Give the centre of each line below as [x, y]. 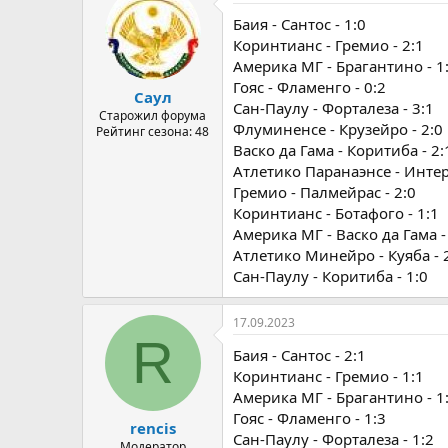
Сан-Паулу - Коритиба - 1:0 [330, 275]
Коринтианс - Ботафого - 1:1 [336, 212]
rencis [152, 428]
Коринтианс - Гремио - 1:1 [328, 375]
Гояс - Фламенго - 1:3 [309, 417]
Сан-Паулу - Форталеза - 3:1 [333, 107]
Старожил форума [152, 115]
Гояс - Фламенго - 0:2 [309, 86]
